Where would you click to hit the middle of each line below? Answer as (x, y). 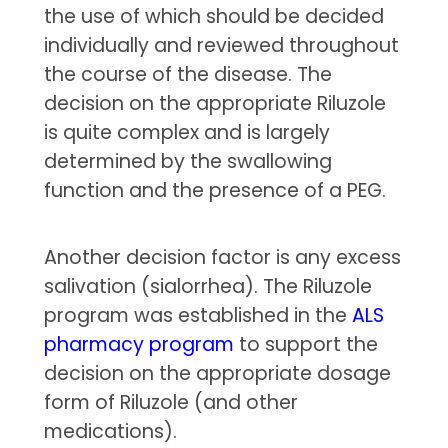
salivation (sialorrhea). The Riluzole (207, 287)
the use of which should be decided (213, 16)
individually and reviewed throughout (221, 45)
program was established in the (197, 316)
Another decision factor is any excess (222, 258)
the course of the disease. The (187, 74)
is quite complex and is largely (186, 132)
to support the (305, 345)
